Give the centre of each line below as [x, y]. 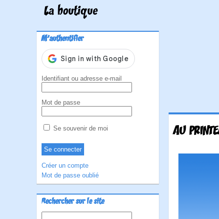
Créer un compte [65, 165]
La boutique [71, 12]
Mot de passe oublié [70, 175]
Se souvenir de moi [80, 128]
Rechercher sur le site [73, 202]
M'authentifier [63, 39]
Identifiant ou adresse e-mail [82, 78]
